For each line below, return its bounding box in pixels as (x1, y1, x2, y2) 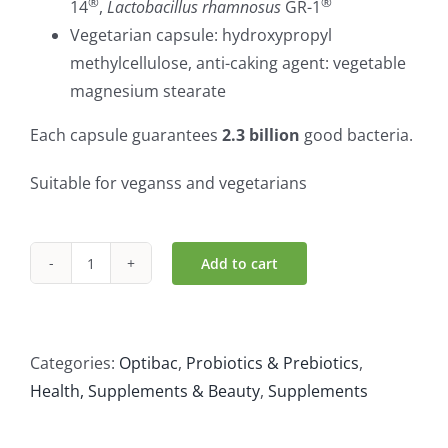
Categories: (30, 352, 119, 375)
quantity (89, 376, 153, 399)
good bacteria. (300, 124, 413, 147)
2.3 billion (222, 124, 300, 147)
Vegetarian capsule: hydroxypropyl (70, 24, 332, 47)
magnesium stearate (70, 80, 226, 103)
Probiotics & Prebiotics (186, 352, 359, 375)
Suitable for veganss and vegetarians (30, 172, 307, 195)
